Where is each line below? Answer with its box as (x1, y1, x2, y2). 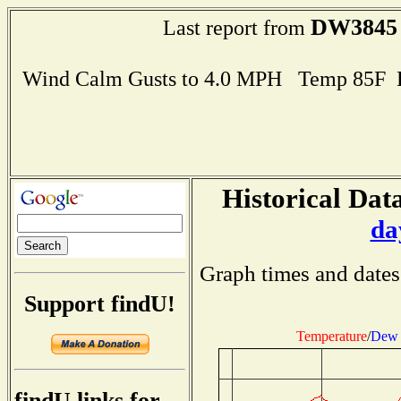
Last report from (162, 15, 311, 39)
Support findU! (24, 290, 175, 317)
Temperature (296, 328, 367, 344)
